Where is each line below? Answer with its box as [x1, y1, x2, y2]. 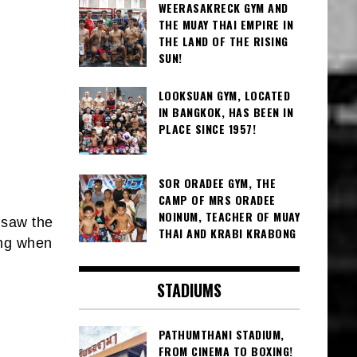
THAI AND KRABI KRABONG [158, 225, 296, 242]
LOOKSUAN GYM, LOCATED [158, 87, 290, 104]
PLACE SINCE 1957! [158, 120, 256, 138]
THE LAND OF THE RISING [158, 33, 288, 50]
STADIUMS [156, 278, 222, 303]
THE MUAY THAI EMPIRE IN [158, 16, 293, 33]
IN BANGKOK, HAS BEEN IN [158, 104, 293, 121]
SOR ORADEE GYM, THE [158, 175, 276, 192]
